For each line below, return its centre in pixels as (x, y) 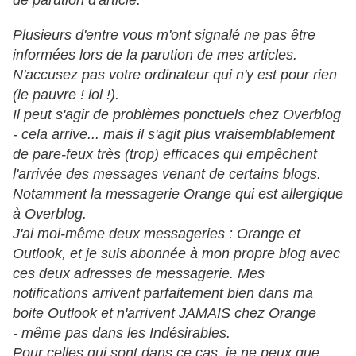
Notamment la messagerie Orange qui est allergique (178, 194)
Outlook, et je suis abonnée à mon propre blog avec (176, 254)
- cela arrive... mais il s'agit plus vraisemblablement (174, 135)
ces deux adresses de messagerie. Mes (139, 274)
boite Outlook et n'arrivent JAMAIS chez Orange (164, 313)
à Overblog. (50, 214)
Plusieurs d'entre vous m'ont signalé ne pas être (164, 35)
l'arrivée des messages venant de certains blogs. (167, 174)
